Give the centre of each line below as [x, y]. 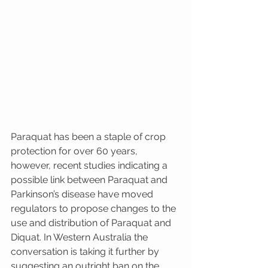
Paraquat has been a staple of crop [89, 137]
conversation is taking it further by [86, 252]
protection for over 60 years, [75, 151]
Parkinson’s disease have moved [83, 194]
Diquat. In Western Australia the [80, 237]
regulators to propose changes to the [95, 209]
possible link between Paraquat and [90, 180]
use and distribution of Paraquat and [92, 223]
